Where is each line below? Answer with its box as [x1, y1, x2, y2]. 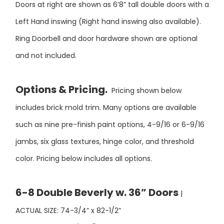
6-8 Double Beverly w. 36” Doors [15, 170, 178, 184]
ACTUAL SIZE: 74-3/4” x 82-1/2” [15, 190, 123, 200]
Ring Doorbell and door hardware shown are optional [15, 18, 197, 28]
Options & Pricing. [15, 67, 107, 81]
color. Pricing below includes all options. [15, 138, 152, 148]
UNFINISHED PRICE [15, 208, 75, 218]
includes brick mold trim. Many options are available [15, 87, 196, 97]
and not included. [15, 35, 76, 45]
